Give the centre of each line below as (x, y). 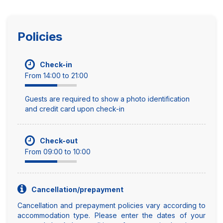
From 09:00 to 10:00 (58, 151)
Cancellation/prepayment (77, 189)
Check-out (59, 140)
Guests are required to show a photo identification (107, 99)
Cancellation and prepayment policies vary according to (111, 205)
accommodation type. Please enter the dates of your (111, 215)
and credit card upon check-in (75, 109)
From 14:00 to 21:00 (56, 75)
